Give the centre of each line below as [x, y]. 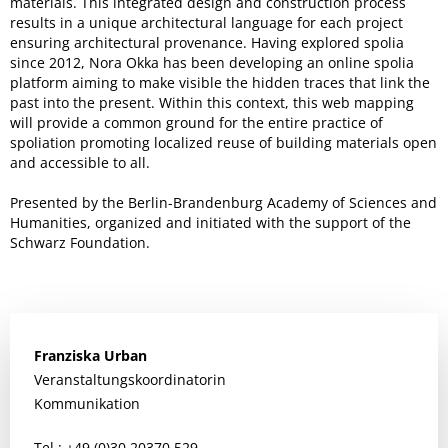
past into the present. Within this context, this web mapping [212, 102]
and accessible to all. [80, 162]
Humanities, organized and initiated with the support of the [210, 222]
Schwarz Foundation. [80, 242]
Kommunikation [87, 403]
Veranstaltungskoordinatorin [130, 379]
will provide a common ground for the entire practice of [196, 122]
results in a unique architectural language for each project [206, 22]
